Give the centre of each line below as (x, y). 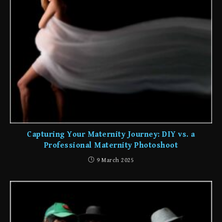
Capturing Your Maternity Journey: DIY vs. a (111, 135)
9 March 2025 (115, 161)
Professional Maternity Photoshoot (111, 146)
